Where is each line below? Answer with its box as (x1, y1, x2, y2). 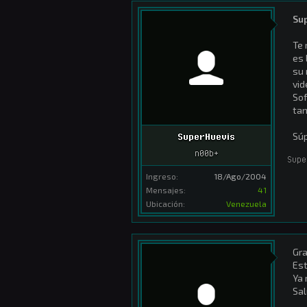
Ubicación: (146, 198, 185, 208)
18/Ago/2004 (214, 171, 267, 181)
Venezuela (226, 198, 267, 208)
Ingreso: (146, 171, 178, 181)
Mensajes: (146, 184, 186, 195)
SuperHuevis (177, 131, 235, 143)
